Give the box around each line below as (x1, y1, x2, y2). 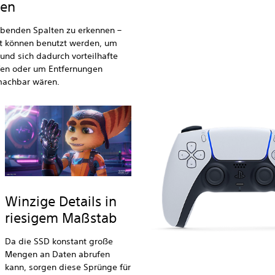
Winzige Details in (4, 193, 117, 210)
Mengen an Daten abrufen (4, 249, 110, 260)
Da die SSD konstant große (4, 236, 113, 247)
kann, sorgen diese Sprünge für (4, 261, 131, 273)
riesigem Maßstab (4, 210, 117, 227)
